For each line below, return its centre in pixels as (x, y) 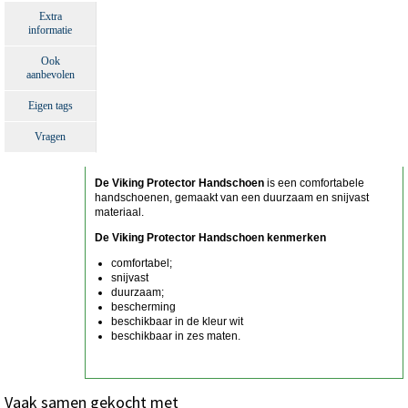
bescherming (143, 307)
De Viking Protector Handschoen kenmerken (210, 238)
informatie (51, 31)
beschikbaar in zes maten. (175, 337)
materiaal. (119, 213)
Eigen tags (50, 106)
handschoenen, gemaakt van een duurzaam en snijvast (231, 198)
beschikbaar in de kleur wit (177, 322)
